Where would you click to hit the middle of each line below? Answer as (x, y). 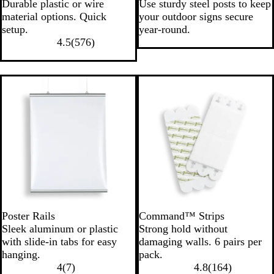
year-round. (165, 29)
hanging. (21, 254)
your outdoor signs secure (196, 17)
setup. (15, 29)
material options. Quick (54, 17)
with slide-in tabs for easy (59, 242)
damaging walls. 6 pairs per (200, 242)
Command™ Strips (182, 216)
